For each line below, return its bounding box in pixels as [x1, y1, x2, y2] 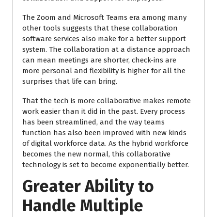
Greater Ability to [22, 176, 154, 196]
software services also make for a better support [22, 34, 186, 43]
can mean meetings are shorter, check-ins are [22, 56, 176, 64]
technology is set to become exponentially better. [22, 160, 189, 169]
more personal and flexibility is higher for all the [22, 66, 186, 75]
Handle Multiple [22, 196, 143, 216]
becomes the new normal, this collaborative [22, 150, 170, 158]
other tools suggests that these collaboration [22, 24, 178, 32]
